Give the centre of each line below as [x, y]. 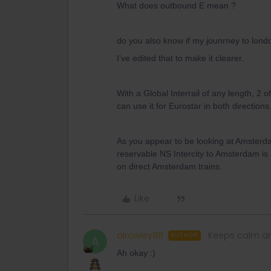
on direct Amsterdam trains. [169, 166]
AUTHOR [184, 235]
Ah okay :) [137, 253]
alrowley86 [140, 235]
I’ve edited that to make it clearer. [180, 58]
